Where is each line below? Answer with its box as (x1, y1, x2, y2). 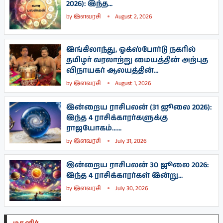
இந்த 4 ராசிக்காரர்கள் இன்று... (66, 170, 183, 181)
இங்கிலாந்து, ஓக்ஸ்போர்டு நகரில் (66, 44, 196, 55)
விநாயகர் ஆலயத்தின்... (66, 65, 158, 76)
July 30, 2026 (115, 184, 148, 193)
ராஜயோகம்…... (66, 122, 121, 133)
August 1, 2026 (115, 79, 151, 88)
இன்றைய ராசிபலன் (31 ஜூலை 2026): (66, 102, 212, 112)
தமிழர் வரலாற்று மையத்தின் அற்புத (66, 54, 208, 65)
